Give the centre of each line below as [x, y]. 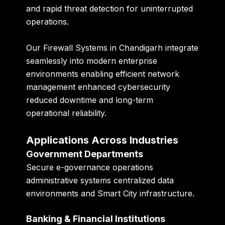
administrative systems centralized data [100, 180]
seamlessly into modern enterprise [92, 61]
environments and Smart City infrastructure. [110, 193]
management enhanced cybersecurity [98, 87]
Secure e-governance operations [90, 167]
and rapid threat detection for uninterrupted [110, 9]
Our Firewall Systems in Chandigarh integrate [113, 48]
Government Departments [85, 154]
